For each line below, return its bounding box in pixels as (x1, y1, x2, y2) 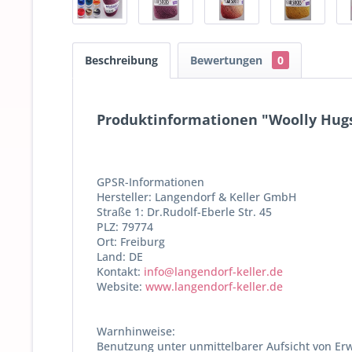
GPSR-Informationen (97, 174, 204, 189)
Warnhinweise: (97, 323, 175, 339)
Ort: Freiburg (97, 233, 165, 249)
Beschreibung (85, 52, 158, 68)
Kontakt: (97, 263, 144, 279)
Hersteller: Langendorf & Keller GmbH (97, 189, 296, 204)
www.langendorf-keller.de (145, 278, 283, 294)
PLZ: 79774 (97, 218, 153, 234)
